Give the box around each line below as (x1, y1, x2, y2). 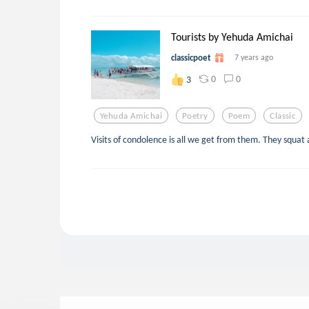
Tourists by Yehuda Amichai (171, 30, 293, 43)
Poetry (182, 110, 208, 121)
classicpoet (171, 52, 211, 63)
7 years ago (235, 52, 273, 63)
